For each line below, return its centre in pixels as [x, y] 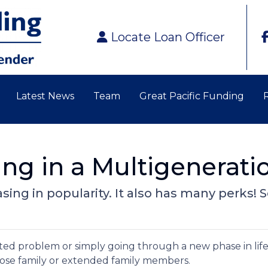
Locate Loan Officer [168, 37]
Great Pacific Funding [192, 96]
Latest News [45, 96]
